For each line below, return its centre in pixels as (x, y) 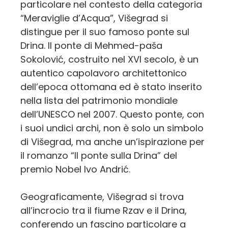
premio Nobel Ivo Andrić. (75, 169)
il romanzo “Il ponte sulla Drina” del (99, 155)
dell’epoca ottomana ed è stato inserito (111, 87)
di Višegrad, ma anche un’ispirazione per (112, 141)
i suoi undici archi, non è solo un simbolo (112, 128)
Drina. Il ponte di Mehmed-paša (91, 45)
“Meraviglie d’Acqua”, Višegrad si (94, 18)
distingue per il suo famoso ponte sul (105, 32)
